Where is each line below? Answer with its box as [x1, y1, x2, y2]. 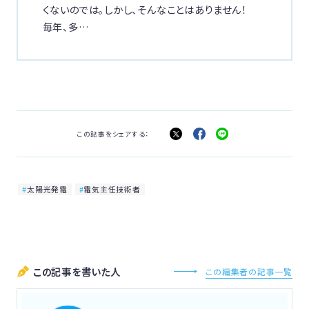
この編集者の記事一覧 [206, 265, 293, 277]
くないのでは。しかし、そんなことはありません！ [42, 1, 257, 17]
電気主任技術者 [83, 184, 141, 195]
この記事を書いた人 [32, 264, 121, 279]
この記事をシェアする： [76, 128, 150, 139]
